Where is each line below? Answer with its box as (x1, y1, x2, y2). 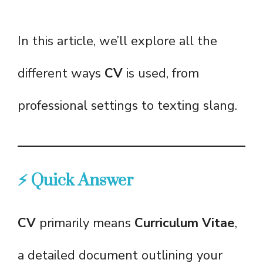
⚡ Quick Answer (18, 170, 133, 191)
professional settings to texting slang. (18, 97, 237, 115)
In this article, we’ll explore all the (18, 32, 217, 50)
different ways (18, 65, 104, 83)
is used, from (123, 65, 199, 83)
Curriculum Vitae (134, 214, 235, 232)
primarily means (36, 214, 134, 232)
